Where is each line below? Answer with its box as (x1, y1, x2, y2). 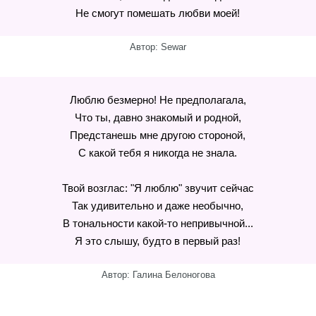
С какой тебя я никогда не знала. (78, 147, 238, 159)
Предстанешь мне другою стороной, (70, 129, 246, 141)
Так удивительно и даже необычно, (72, 200, 244, 212)
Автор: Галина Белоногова (101, 269, 215, 280)
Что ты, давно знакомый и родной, (74, 111, 241, 123)
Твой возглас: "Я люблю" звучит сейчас (61, 182, 254, 194)
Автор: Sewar (130, 42, 186, 52)
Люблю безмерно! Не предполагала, (69, 94, 246, 106)
